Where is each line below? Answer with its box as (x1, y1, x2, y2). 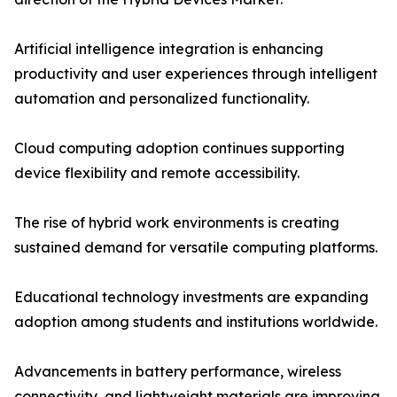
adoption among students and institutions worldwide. (14, 313, 378, 331)
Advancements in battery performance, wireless (14, 362, 341, 381)
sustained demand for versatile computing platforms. (14, 238, 378, 257)
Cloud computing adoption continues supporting (14, 139, 345, 158)
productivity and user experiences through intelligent (14, 65, 378, 83)
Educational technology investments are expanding (14, 288, 369, 307)
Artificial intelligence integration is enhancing (14, 40, 323, 58)
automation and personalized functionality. (14, 90, 309, 108)
